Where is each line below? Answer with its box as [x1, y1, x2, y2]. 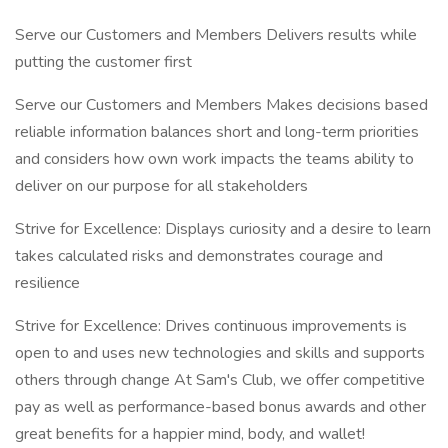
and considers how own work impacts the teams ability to [15, 148, 414, 170]
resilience [15, 272, 84, 294]
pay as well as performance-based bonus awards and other [15, 396, 426, 418]
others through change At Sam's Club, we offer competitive [15, 369, 425, 391]
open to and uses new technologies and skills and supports [15, 342, 425, 364]
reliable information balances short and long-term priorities [15, 121, 419, 143]
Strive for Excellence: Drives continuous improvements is [15, 315, 407, 337]
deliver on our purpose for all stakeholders [15, 175, 308, 197]
